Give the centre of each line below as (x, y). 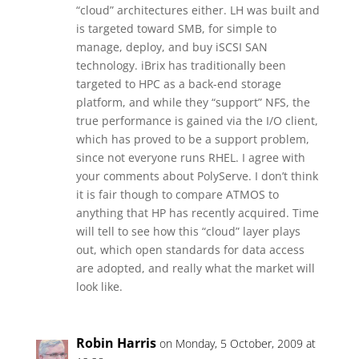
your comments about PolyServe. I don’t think (197, 176)
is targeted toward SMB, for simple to (176, 28)
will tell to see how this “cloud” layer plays (188, 231)
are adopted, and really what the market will (195, 268)
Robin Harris (116, 343)
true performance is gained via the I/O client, (197, 121)
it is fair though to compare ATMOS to (177, 194)
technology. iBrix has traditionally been (181, 65)
